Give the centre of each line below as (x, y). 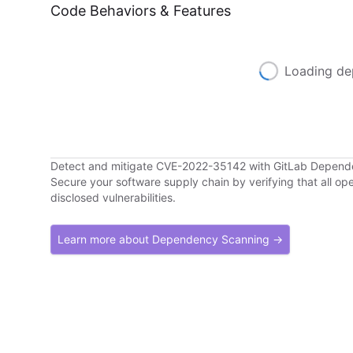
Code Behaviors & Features (141, 11)
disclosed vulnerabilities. (113, 197)
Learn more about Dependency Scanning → (170, 239)
